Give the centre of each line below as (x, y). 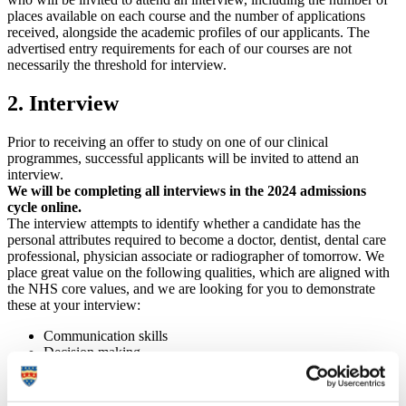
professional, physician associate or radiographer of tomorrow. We (196, 256)
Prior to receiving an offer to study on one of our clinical (168, 142)
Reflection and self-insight (118, 385)
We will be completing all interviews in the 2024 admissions (187, 191)
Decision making (92, 353)
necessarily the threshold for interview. (117, 65)
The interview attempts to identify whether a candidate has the (184, 224)
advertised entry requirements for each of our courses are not (179, 49)
